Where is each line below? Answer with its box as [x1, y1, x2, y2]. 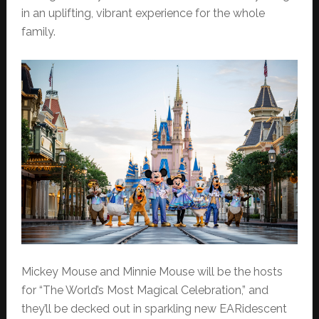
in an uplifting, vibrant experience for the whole [21, 6, 265, 21]
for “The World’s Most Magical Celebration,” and [21, 283, 268, 297]
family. [21, 25, 56, 39]
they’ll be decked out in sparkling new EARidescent [21, 301, 287, 315]
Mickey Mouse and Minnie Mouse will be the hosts [21, 264, 283, 278]
